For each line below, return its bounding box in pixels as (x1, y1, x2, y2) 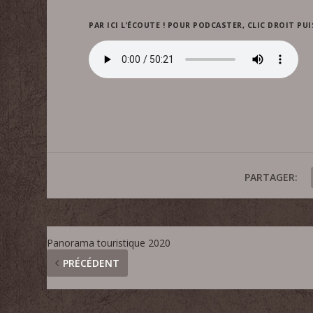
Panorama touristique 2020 (47, 236, 171, 250)
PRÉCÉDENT (63, 256, 120, 270)
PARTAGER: (244, 170, 298, 184)
